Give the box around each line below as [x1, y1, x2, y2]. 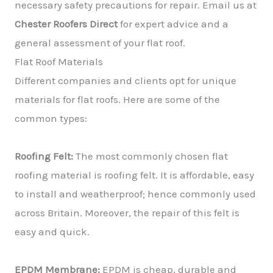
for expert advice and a [118, 18, 229, 30]
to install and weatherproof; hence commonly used [15, 188, 256, 200]
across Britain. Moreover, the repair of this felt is [15, 207, 239, 219]
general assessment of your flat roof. [15, 37, 185, 49]
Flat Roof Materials [15, 55, 103, 68]
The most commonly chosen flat [73, 150, 228, 162]
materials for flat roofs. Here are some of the [15, 93, 220, 105]
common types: [15, 112, 87, 124]
